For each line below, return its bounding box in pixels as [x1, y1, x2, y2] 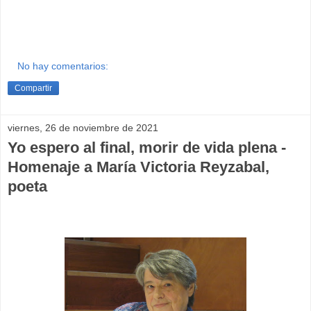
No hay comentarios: [17, 60, 109, 72]
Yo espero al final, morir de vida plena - [8, 138, 286, 156]
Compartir [15, 83, 52, 93]
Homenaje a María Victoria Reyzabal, [8, 158, 269, 176]
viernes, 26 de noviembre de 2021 [8, 121, 158, 133]
